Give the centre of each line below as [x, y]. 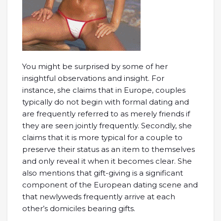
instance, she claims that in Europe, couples [104, 90]
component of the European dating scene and [110, 185]
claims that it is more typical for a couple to [102, 137]
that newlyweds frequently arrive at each [99, 197]
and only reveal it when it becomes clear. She [107, 161]
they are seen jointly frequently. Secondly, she [107, 126]
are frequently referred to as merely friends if [106, 114]
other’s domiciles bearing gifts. [79, 208]
